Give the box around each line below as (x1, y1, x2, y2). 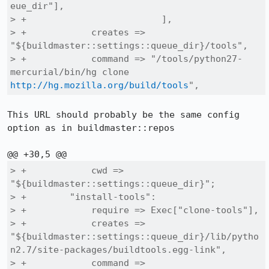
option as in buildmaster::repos (7, 122, 175, 133)
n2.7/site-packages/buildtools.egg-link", (10, 244, 226, 255)
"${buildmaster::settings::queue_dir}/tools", (10, 40, 248, 51)
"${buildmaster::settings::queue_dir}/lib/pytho (10, 231, 259, 242)
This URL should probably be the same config (7, 109, 240, 120)
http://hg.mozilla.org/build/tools (10, 80, 189, 91)
